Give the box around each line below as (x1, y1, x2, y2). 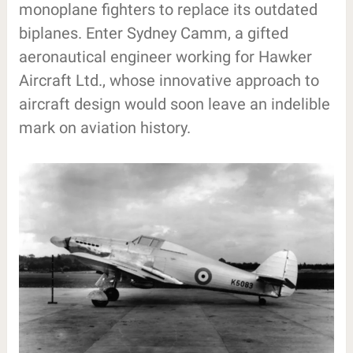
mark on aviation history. (18, 117, 191, 137)
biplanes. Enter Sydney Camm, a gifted (18, 23, 288, 43)
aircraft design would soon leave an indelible (18, 94, 330, 113)
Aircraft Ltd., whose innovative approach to (18, 70, 319, 90)
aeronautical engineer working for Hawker (18, 46, 312, 66)
